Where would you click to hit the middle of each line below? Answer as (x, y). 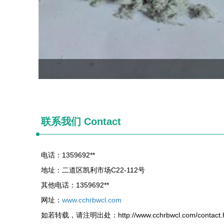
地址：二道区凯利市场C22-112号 (93, 170)
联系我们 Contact (81, 121)
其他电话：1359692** (75, 185)
